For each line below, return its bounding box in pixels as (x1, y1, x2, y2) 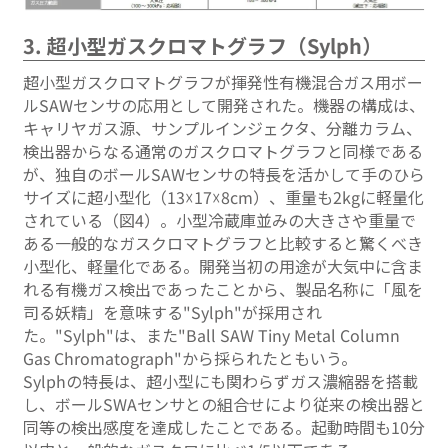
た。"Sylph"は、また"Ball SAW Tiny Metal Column (23, 322, 400, 347)
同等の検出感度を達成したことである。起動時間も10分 (23, 414, 425, 439)
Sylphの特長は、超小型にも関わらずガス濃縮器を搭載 (23, 368, 418, 393)
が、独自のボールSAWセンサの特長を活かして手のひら (23, 161, 425, 186)
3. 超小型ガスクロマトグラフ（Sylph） (23, 30, 382, 60)
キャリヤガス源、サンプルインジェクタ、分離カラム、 (23, 115, 422, 140)
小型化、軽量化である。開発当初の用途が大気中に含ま (23, 253, 423, 278)
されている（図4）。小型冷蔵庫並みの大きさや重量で (23, 207, 416, 232)
